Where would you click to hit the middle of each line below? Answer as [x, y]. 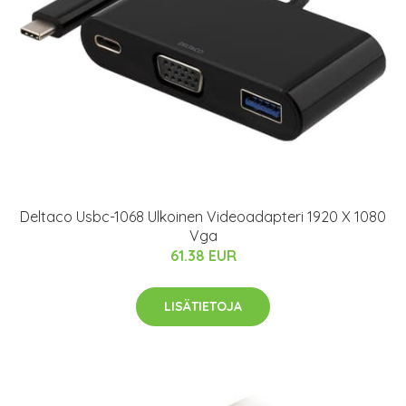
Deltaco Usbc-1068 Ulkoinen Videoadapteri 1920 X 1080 [203, 216]
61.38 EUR [203, 255]
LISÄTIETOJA [203, 306]
